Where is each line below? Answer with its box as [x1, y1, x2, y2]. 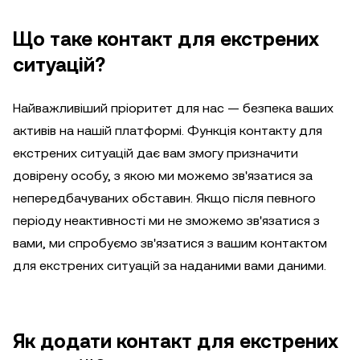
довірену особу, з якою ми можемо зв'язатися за [13, 168, 313, 183]
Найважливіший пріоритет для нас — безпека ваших [13, 100, 333, 116]
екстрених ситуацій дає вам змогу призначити [13, 145, 298, 161]
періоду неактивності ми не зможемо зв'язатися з [13, 213, 320, 228]
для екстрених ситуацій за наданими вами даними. [13, 258, 326, 273]
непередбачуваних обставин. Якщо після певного [13, 190, 316, 206]
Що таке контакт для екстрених [13, 28, 319, 51]
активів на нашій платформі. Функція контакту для [13, 123, 322, 138]
